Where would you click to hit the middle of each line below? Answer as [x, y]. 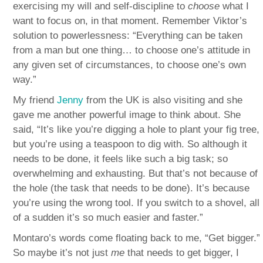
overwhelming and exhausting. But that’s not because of [136, 174]
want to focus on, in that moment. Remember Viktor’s [130, 21]
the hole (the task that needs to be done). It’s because [131, 188]
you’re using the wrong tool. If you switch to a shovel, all [136, 203]
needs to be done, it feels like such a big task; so [121, 159]
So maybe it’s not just [62, 253]
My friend [35, 100]
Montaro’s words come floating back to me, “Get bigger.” [137, 238]
